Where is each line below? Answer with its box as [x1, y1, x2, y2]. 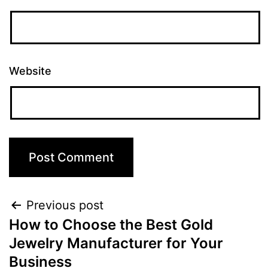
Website [9, 65, 51, 77]
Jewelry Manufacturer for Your [9, 234, 223, 252]
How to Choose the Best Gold [9, 216, 213, 233]
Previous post [26, 198, 103, 212]
